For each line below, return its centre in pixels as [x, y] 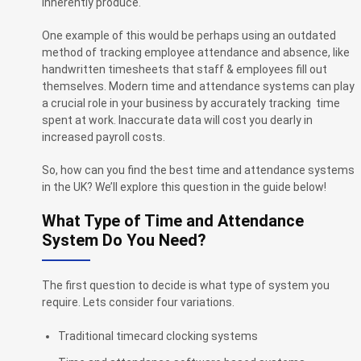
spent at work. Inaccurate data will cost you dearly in [177, 120]
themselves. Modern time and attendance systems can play [198, 86]
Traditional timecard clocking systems [158, 336]
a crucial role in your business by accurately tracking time [191, 103]
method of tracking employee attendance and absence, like [196, 52]
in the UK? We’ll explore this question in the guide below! [184, 187]
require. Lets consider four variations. [138, 303]
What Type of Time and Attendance [173, 221]
